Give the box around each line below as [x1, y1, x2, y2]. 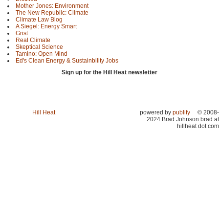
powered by [140, 109, 173, 116]
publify [173, 109, 190, 116]
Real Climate [16, 37, 50, 44]
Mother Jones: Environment [16, 2, 88, 10]
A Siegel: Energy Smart [16, 23, 77, 30]
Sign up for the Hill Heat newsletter [62, 69, 157, 76]
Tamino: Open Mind [16, 50, 67, 58]
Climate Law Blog [16, 16, 63, 23]
